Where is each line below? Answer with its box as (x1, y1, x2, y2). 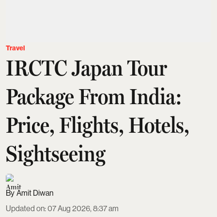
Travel (6, 44, 25, 52)
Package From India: (6, 83, 182, 109)
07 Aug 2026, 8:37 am (47, 203, 119, 213)
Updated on (6, 203, 45, 213)
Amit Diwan (16, 188, 53, 198)
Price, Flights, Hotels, (6, 111, 189, 138)
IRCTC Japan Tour (6, 54, 167, 81)
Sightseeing (6, 140, 106, 167)
